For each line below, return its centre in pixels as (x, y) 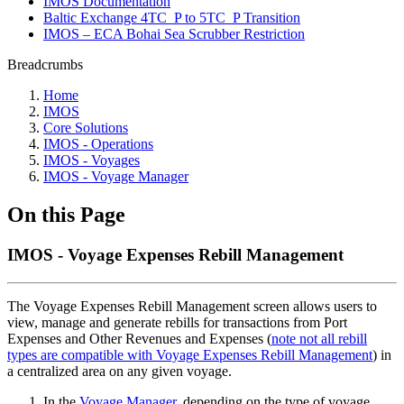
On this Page (66, 214)
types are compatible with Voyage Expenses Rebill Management (190, 354)
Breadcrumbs (45, 64)
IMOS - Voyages (92, 160)
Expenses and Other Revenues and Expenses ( (139, 338)
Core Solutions (86, 128)
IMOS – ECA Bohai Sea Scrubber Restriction (174, 34)
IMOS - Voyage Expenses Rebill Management (175, 254)
